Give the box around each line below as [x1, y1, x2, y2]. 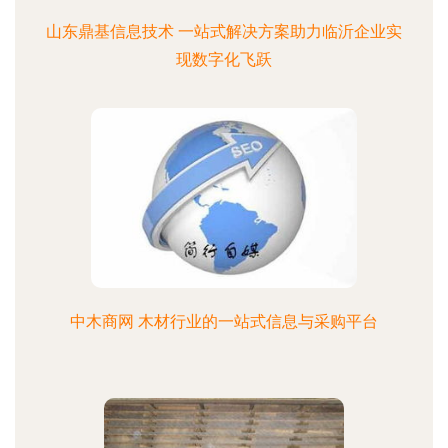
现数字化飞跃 [176, 50, 272, 69]
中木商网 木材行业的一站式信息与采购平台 [70, 312, 378, 331]
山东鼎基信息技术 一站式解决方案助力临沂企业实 [46, 22, 402, 41]
